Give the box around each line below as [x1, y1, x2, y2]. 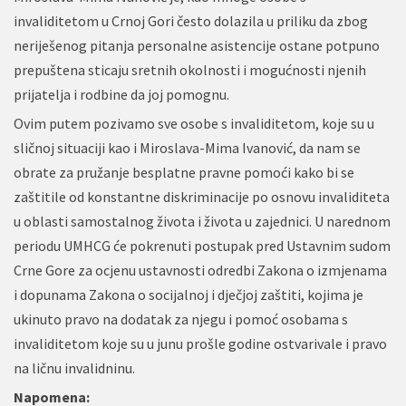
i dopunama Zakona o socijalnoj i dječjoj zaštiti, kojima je [14, 285, 363, 304]
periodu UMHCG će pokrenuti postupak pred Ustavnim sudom [14, 237, 391, 255]
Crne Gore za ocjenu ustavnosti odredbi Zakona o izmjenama [14, 261, 387, 279]
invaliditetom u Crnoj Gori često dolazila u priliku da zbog [14, 12, 368, 30]
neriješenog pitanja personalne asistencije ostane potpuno [14, 36, 380, 54]
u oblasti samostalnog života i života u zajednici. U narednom [14, 212, 391, 230]
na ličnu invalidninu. [14, 359, 135, 377]
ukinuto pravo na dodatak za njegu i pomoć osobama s [14, 310, 348, 328]
